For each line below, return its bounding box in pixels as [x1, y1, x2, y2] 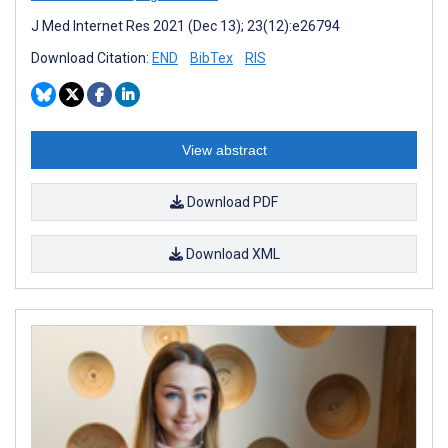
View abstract [181, 142, 267, 159]
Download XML [182, 246, 280, 263]
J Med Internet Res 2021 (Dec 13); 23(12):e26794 [31, 18, 340, 35]
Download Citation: [31, 50, 152, 67]
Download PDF [184, 194, 278, 211]
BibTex [190, 50, 233, 67]
